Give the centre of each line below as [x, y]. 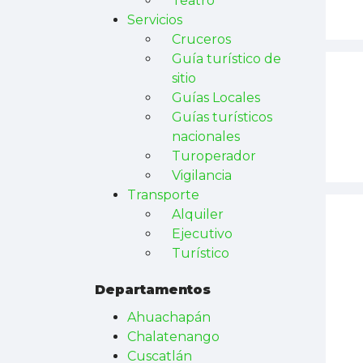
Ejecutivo [202, 234]
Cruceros [201, 39]
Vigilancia [202, 175]
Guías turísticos [222, 117]
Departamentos [153, 290]
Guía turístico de [226, 59]
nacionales [206, 137]
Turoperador [214, 156]
